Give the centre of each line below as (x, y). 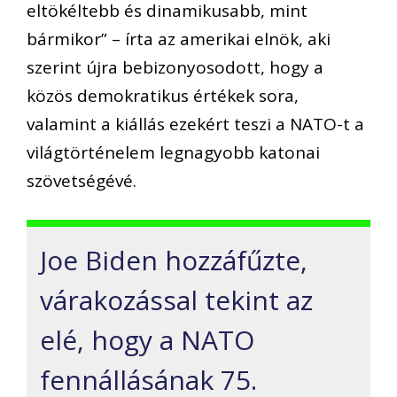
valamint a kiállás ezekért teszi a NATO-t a (195, 124)
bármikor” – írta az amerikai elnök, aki (179, 39)
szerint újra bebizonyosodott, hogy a (175, 67)
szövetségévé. (82, 180)
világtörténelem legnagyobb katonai (173, 152)
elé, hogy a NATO (147, 340)
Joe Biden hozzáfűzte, (174, 261)
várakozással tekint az (176, 300)
